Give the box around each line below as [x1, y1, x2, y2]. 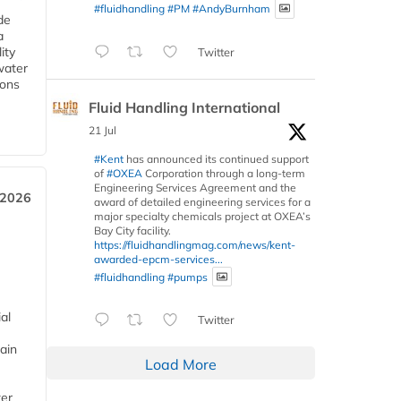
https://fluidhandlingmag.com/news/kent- [94, 237, 295, 252]
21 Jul [89, 123, 116, 137]
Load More [145, 355, 217, 374]
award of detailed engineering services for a [94, 194, 311, 209]
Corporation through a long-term [142, 166, 305, 180]
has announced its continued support [124, 151, 309, 166]
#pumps [167, 269, 208, 284]
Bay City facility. [94, 223, 171, 237]
